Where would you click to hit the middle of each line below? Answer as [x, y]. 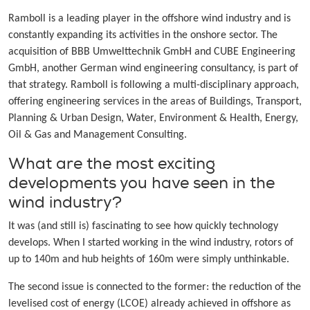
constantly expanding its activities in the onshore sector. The [143, 36]
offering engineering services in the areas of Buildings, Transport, [155, 102]
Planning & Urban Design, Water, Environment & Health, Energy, [153, 119]
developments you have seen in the [142, 183]
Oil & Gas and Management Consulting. [98, 135]
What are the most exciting [112, 164]
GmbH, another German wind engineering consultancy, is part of [153, 69]
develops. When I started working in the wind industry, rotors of [151, 243]
